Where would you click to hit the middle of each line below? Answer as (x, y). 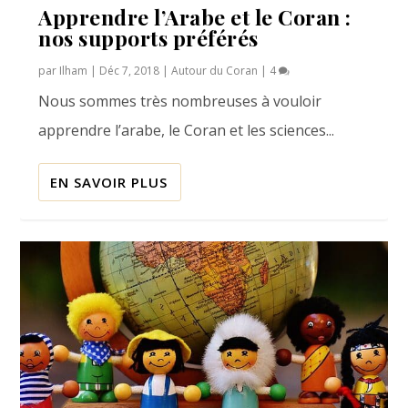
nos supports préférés (148, 37)
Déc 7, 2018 (130, 70)
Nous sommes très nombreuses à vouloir (180, 101)
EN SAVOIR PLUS (109, 182)
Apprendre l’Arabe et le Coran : (195, 16)
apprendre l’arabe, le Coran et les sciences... (187, 130)
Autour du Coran (215, 70)
